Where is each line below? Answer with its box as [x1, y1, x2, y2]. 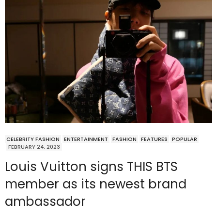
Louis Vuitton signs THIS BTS [5, 158, 178, 176]
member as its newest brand [5, 175, 186, 193]
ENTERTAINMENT [64, 135, 108, 143]
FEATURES [141, 135, 168, 143]
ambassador [5, 193, 86, 211]
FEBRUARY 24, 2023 [8, 143, 60, 151]
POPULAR [172, 135, 197, 143]
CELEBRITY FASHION [6, 135, 60, 143]
